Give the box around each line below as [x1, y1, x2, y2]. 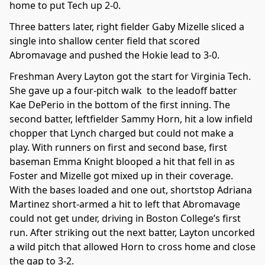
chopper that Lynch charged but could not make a [9, 127, 234, 140]
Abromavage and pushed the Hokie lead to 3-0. [9, 49, 219, 62]
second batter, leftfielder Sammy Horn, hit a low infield [9, 112, 253, 126]
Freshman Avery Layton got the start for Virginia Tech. [9, 70, 251, 83]
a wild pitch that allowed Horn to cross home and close [9, 240, 256, 254]
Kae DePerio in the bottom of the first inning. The [9, 98, 230, 112]
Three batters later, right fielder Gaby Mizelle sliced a [9, 20, 244, 34]
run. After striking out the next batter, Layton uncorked [9, 226, 255, 240]
